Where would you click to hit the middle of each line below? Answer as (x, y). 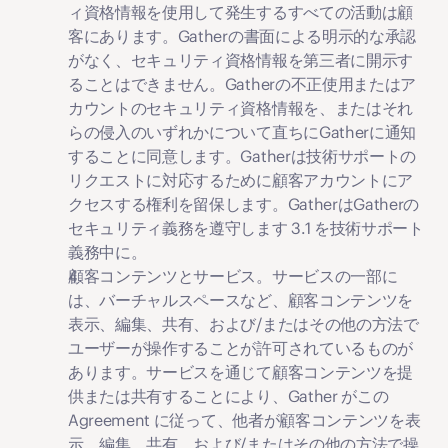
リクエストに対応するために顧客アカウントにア (240, 180)
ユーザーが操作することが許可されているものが (240, 348)
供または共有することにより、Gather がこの (228, 396)
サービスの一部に (334, 276)
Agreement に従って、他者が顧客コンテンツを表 (244, 420)
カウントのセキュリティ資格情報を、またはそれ (240, 108)
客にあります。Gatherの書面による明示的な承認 (242, 36)
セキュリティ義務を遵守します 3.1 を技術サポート (246, 228)
